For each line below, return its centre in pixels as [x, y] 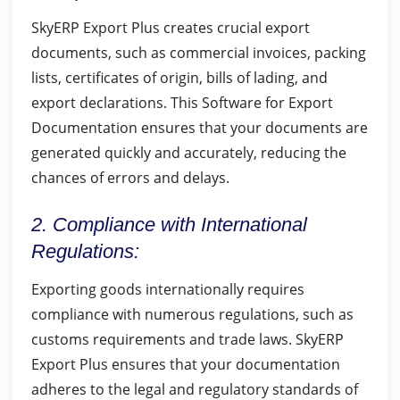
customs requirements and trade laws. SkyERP [187, 339]
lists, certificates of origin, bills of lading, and [179, 78]
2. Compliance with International [169, 225]
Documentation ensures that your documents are [200, 128]
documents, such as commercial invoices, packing [199, 53]
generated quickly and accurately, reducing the [189, 153]
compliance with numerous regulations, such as [192, 314]
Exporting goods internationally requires [168, 289]
